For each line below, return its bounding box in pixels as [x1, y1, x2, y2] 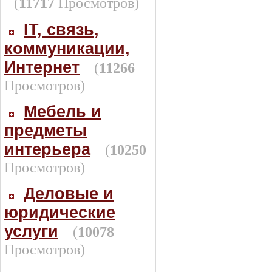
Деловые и [24, 185, 114, 203]
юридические [4, 203, 115, 222]
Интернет [4, 58, 80, 76]
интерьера [4, 140, 90, 158]
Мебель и [24, 103, 101, 121]
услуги [4, 222, 58, 240]
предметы [4, 121, 87, 140]
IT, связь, [24, 21, 99, 39]
